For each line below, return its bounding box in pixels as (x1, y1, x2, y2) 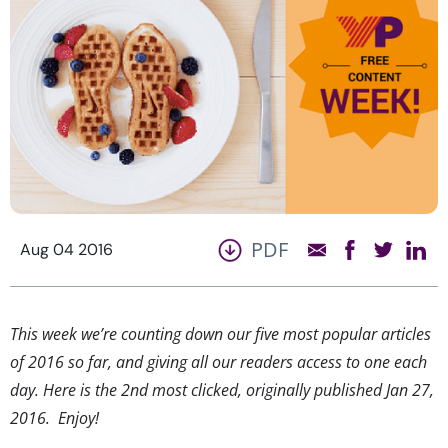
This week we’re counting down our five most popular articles (10, 322, 431, 345)
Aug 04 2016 (20, 238, 113, 260)
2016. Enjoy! (10, 406, 99, 429)
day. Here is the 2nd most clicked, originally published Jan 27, (10, 378, 434, 401)
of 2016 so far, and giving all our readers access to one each (10, 350, 427, 373)
